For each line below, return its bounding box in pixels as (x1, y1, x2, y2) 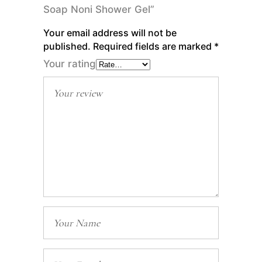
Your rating (43, 58, 96, 70)
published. (43, 40, 91, 53)
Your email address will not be (43, 27, 177, 39)
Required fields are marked (93, 40, 214, 53)
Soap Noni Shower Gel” (43, 4, 154, 16)
